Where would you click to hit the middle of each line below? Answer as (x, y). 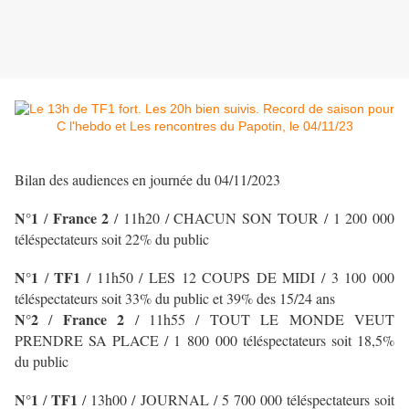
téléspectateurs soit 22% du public (112, 239)
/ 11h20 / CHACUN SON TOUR (216, 218)
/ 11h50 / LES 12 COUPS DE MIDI (198, 278)
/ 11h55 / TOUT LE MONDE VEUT (265, 320)
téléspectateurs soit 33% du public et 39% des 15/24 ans (175, 299)
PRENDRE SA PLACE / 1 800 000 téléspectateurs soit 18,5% (204, 341)
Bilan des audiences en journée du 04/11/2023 (147, 180)
